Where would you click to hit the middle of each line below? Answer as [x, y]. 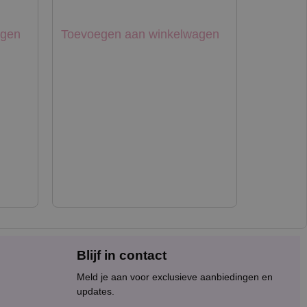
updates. [96, 291]
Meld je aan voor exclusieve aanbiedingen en [175, 277]
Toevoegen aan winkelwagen [140, 34]
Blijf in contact [122, 255]
